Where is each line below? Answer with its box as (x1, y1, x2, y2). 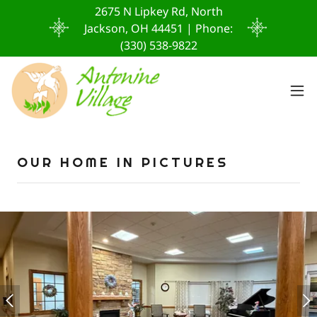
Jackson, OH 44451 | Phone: (84, 21, 233, 36)
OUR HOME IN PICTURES (17, 154, 229, 171)
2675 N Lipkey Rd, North (94, 4, 223, 19)
